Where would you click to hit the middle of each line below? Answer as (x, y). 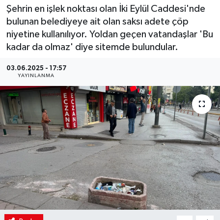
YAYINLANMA (36, 76)
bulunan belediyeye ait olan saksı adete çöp (97, 22)
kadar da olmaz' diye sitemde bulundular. (92, 47)
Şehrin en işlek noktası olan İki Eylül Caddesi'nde (106, 9)
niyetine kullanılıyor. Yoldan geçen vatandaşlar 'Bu (110, 35)
